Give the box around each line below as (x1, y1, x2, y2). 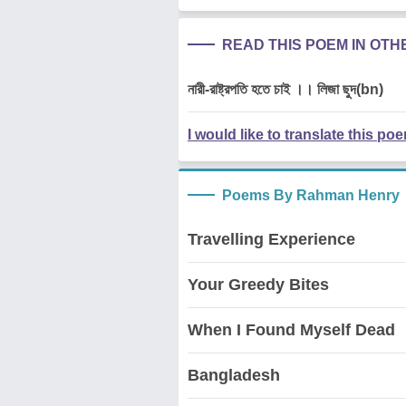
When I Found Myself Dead (188, 321, 395, 339)
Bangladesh (188, 366, 280, 384)
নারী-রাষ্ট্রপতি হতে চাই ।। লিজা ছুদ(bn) (188, 82, 383, 97)
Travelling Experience (188, 230, 355, 248)
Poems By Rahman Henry (222, 188, 400, 203)
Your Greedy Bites (188, 275, 329, 294)
